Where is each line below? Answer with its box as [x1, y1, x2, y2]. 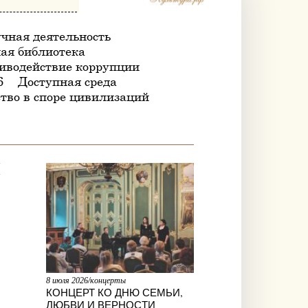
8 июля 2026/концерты [45, 275, 126, 285]
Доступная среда [17, 74, 117, 89]
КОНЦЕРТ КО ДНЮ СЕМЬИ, [45, 285, 183, 299]
